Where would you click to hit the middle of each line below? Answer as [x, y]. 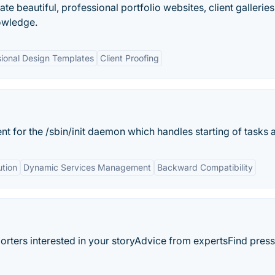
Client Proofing [130, 58]
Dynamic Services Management [87, 167]
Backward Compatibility [205, 167]
